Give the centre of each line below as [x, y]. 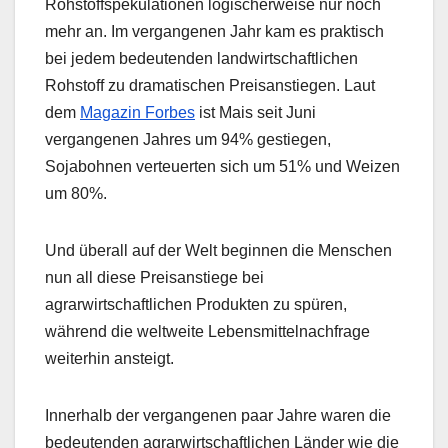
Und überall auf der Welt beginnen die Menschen [218, 251]
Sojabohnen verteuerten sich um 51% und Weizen [222, 167]
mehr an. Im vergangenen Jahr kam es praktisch [214, 32]
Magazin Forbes [137, 113]
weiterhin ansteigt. [109, 359]
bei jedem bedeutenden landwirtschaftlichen [201, 59]
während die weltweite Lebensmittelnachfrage [207, 332]
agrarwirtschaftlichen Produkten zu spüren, [196, 305]
